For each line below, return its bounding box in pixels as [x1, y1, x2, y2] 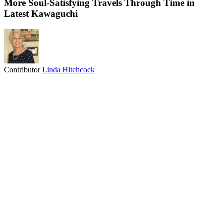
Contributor [4, 65, 42, 74]
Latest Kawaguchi [4, 8, 78, 19]
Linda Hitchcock [42, 65, 95, 74]
